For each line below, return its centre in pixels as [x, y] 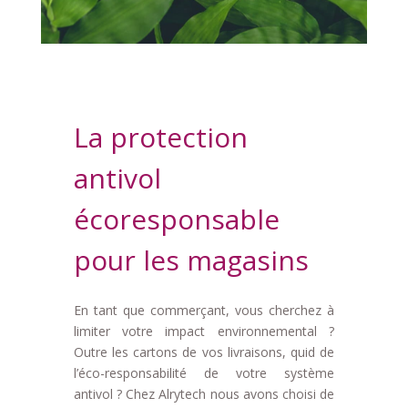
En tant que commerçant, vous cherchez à [204, 310]
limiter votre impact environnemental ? [204, 331]
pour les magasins [191, 260]
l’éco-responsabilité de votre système [204, 373]
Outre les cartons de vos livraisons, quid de [204, 352]
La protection [160, 137]
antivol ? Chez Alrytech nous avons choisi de [204, 394]
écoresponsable [176, 219]
